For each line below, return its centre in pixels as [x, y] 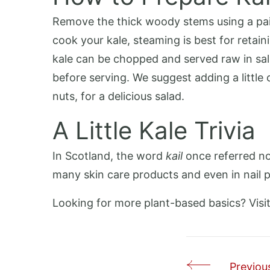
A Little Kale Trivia [154, 130]
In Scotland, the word [109, 156]
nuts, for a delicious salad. [118, 96]
